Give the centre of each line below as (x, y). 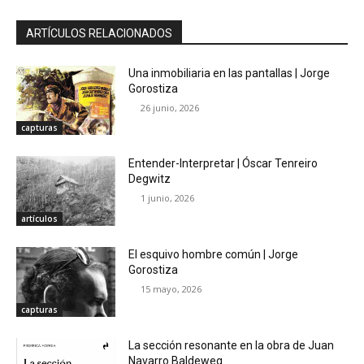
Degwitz (150, 179)
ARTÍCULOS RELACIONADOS (99, 33)
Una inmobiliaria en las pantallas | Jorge (230, 73)
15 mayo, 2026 (171, 289)
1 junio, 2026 (168, 198)
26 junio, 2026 (170, 107)
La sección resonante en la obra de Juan (232, 345)
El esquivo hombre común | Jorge (214, 255)
